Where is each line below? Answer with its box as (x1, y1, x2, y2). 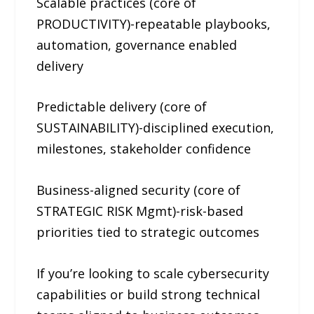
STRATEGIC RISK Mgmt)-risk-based (36, 203, 244, 220)
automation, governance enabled (36, 36, 238, 53)
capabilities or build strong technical (36, 285, 261, 303)
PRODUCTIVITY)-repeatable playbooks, (36, 15, 271, 32)
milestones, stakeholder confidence (36, 140, 252, 158)
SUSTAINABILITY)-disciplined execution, (36, 119, 275, 137)
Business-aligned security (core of (36, 182, 241, 199)
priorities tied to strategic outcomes (36, 224, 260, 241)
